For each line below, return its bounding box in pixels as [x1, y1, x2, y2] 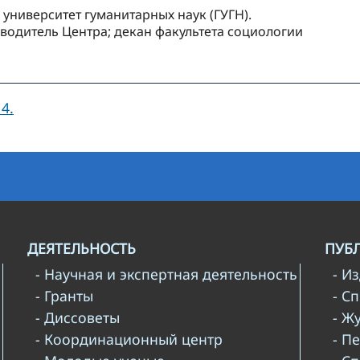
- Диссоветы [35, 308, 120, 328]
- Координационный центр [35, 329, 223, 350]
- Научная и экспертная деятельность [35, 264, 297, 284]
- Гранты [35, 286, 93, 306]
